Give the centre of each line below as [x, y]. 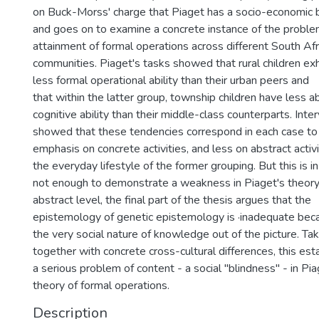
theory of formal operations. [101, 286]
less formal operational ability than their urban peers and [171, 80]
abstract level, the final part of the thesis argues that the [172, 200]
